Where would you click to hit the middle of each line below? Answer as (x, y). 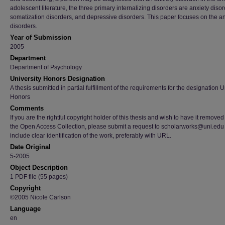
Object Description (39, 167)
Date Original (30, 147)
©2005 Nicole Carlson (40, 197)
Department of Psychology (46, 67)
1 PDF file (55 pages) (39, 177)
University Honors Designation (58, 79)
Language (25, 209)
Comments (27, 108)
